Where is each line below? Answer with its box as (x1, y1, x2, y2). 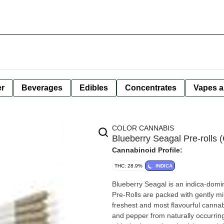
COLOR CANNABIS (112, 124, 174, 132)
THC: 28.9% (114, 163, 142, 168)
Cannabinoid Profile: (112, 146, 182, 154)
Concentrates (125, 83, 176, 92)
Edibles (79, 83, 108, 92)
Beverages (21, 83, 62, 92)
